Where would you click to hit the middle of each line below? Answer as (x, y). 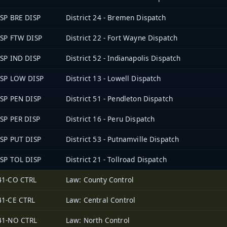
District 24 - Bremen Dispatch (116, 17)
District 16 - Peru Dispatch (110, 119)
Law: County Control (100, 179)
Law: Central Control (101, 200)
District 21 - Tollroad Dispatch (116, 159)
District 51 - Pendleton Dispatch (120, 98)
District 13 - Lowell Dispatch (113, 78)
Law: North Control (98, 220)
